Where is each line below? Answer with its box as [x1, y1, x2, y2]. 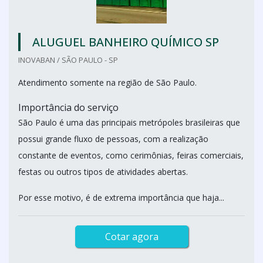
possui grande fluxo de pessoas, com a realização [18, 133, 208, 144]
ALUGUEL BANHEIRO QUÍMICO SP [32, 34, 219, 50]
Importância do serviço [18, 101, 119, 114]
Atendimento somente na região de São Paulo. [18, 77, 197, 88]
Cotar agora [104, 230, 159, 243]
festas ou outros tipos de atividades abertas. [18, 166, 188, 177]
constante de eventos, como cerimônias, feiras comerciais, [18, 150, 244, 161]
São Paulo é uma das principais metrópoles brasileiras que [18, 117, 240, 128]
